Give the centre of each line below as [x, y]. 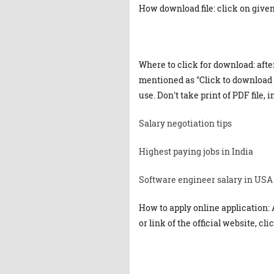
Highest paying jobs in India [196, 151]
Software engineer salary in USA [206, 180]
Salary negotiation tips [185, 123]
